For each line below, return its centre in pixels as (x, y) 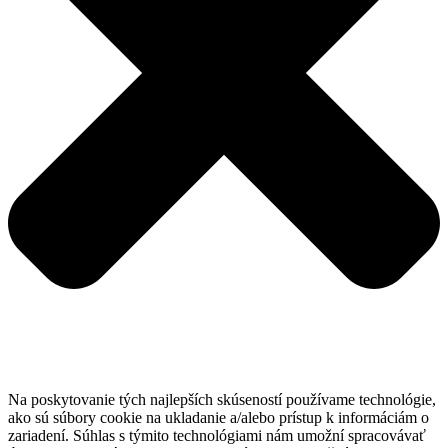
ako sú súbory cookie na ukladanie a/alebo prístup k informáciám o (218, 418)
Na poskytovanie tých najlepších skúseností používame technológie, (222, 400)
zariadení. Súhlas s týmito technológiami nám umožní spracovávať (217, 436)
